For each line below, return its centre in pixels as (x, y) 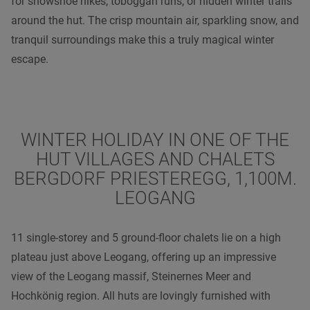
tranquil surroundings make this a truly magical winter (143, 39)
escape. (30, 59)
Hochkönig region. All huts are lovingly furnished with (141, 295)
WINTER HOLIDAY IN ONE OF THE (155, 139)
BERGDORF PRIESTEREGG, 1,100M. (155, 178)
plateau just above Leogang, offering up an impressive (144, 257)
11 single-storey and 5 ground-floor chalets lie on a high (146, 237)
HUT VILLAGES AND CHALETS (155, 159)
